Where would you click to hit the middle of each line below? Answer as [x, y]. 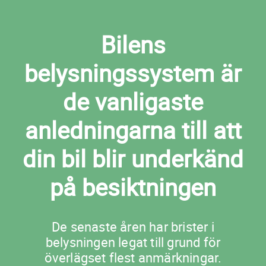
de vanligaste [133, 102]
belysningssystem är [133, 73]
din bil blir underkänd [133, 159]
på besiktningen [133, 187]
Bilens [133, 45]
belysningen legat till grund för [133, 242]
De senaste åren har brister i [133, 227]
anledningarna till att [133, 130]
